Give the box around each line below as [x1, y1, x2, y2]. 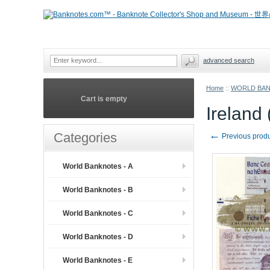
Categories [54, 130, 117, 145]
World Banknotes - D [63, 233, 133, 241]
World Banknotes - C [63, 209, 133, 218]
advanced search [203, 57, 254, 64]
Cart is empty [81, 95, 127, 103]
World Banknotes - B [63, 186, 133, 194]
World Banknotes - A [63, 162, 133, 171]
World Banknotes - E [63, 256, 133, 265]
